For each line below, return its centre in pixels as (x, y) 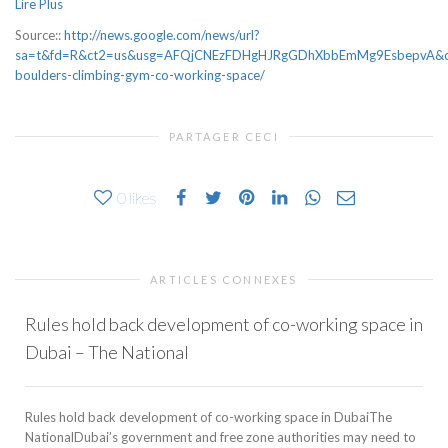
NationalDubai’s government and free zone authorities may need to (220, 437)
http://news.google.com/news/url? (162, 35)
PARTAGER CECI (224, 137)
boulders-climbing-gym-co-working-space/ (140, 75)
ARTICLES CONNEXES (224, 280)
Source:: (39, 35)
